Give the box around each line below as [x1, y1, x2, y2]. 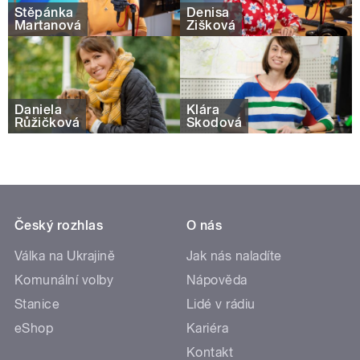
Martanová [14, 18, 82, 34]
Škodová [186, 114, 243, 130]
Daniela [14, 101, 63, 117]
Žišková [186, 18, 236, 34]
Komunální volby [14, 272, 114, 288]
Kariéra [186, 320, 229, 336]
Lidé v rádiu [186, 296, 256, 312]
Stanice [14, 296, 60, 312]
